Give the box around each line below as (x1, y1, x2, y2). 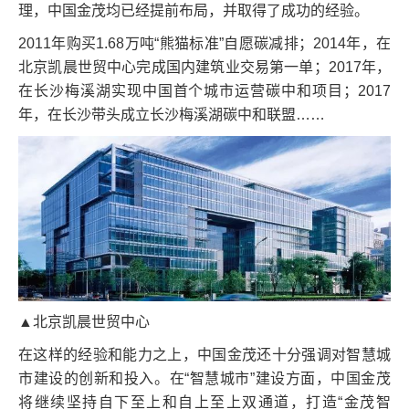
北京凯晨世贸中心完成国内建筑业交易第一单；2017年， (18, 58, 391, 75)
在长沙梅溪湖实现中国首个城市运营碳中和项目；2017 (18, 82, 391, 99)
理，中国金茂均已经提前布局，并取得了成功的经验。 (18, 2, 369, 18)
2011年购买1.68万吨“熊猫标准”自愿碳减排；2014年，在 (18, 35, 391, 51)
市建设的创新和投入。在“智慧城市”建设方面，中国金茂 (18, 370, 391, 386)
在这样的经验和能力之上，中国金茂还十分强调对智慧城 (18, 346, 391, 362)
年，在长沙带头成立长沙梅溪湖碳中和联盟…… (18, 106, 325, 122)
